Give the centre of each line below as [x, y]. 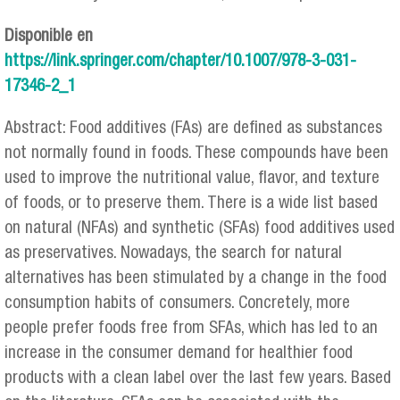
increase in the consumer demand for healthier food [179, 354]
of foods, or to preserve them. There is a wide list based [191, 204]
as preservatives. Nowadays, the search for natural [173, 254]
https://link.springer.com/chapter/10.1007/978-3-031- [180, 62]
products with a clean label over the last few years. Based [198, 379]
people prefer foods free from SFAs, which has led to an [191, 329]
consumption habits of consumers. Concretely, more [177, 304]
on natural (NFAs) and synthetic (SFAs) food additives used [200, 229]
